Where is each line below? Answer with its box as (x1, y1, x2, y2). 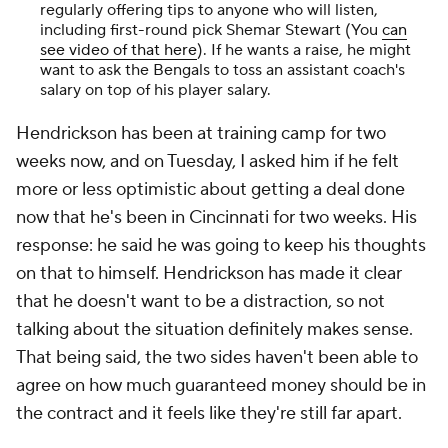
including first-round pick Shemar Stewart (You (40, 20, 382, 41)
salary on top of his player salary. (40, 80, 275, 101)
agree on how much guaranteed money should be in (16, 374, 426, 398)
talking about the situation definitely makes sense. (16, 318, 413, 342)
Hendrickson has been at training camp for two (16, 122, 386, 146)
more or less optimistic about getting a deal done (16, 178, 405, 202)
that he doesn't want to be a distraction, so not (16, 290, 385, 314)
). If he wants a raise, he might (197, 40, 411, 61)
